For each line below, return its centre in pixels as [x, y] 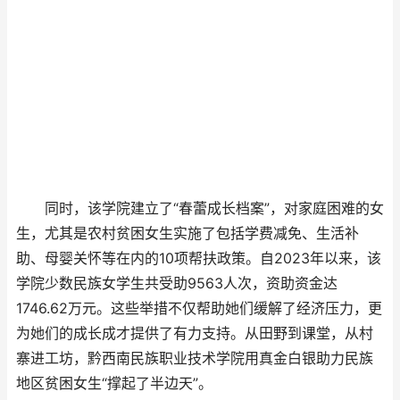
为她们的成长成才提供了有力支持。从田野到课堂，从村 [195, 333]
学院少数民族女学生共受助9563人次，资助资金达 [177, 283]
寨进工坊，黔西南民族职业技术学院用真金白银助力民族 [195, 358]
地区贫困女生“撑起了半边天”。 [114, 383]
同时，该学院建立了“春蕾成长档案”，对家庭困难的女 [200, 208]
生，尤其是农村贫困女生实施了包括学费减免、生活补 [187, 233]
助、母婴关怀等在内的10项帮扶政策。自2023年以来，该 [199, 258]
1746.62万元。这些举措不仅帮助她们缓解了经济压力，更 [199, 308]
